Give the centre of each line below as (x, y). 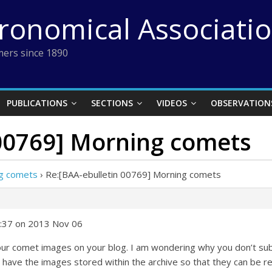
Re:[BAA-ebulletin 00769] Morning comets (133, 174)
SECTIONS (112, 103)
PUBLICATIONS (37, 103)
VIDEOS (172, 103)
